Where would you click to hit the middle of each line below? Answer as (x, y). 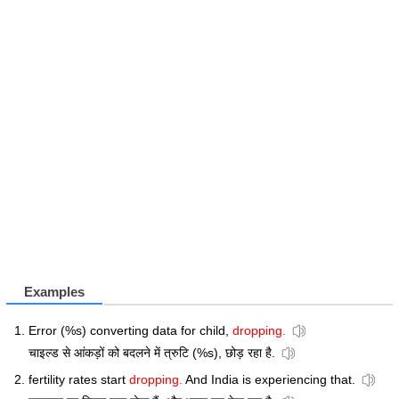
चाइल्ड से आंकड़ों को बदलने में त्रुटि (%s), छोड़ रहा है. (152, 353)
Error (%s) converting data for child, (130, 330)
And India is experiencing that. (269, 379)
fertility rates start (79, 379)
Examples (54, 292)
